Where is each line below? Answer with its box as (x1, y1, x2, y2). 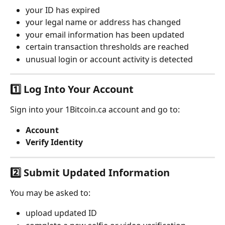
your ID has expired (26, 4, 100, 16)
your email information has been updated (26, 29, 184, 40)
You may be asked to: (10, 187, 90, 198)
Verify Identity (26, 137, 83, 148)
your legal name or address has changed (26, 17, 181, 28)
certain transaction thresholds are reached (26, 41, 189, 53)
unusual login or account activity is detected (26, 53, 193, 65)
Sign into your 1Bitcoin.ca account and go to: (10, 104, 180, 116)
